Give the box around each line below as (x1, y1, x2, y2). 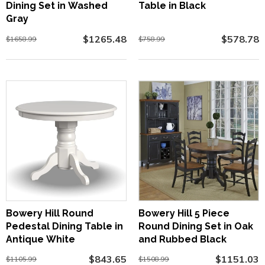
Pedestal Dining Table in (6, 220, 123, 232)
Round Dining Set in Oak (138, 220, 253, 232)
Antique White (6, 233, 75, 245)
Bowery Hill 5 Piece (138, 207, 230, 219)
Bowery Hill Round (6, 207, 93, 219)
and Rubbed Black (138, 233, 227, 245)
